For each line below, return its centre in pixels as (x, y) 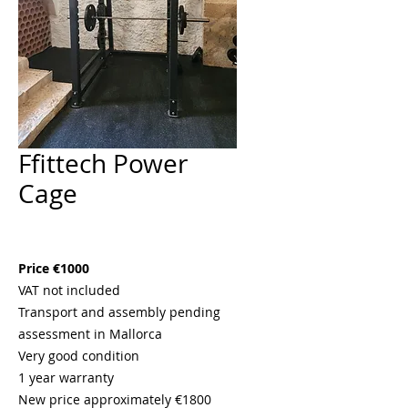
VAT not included (69, 290)
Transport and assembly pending (119, 312)
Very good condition (79, 356)
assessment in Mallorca (90, 334)
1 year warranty (66, 377)
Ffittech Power (103, 163)
